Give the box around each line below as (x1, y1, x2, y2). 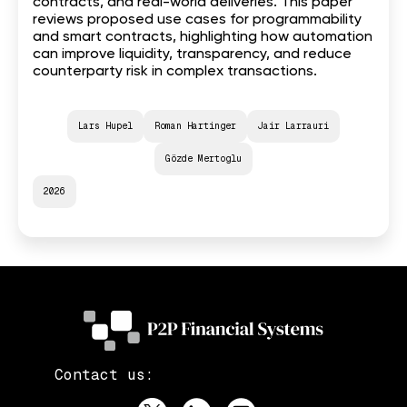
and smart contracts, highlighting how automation (33, 29, 372, 45)
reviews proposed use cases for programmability (33, 12, 362, 27)
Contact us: (54, 364, 154, 384)
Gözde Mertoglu (165, 152, 242, 164)
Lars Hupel (78, 119, 133, 132)
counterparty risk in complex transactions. (33, 64, 317, 79)
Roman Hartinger (154, 119, 236, 132)
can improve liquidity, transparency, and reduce (33, 46, 352, 62)
